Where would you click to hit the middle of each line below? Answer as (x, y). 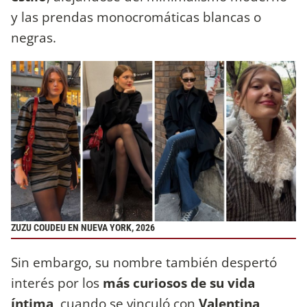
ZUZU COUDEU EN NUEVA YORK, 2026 (83, 228)
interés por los (57, 283)
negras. (35, 37)
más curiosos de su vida (179, 283)
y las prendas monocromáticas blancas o (136, 16)
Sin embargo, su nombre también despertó (144, 262)
